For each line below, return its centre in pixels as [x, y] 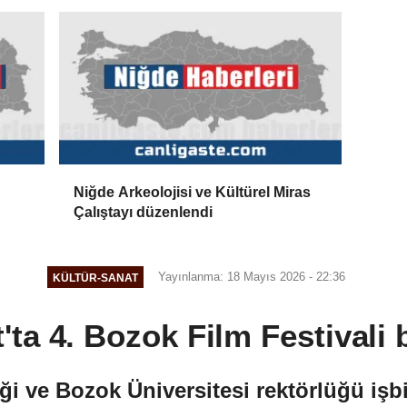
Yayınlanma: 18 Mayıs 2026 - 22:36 [251, 277]
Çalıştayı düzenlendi [144, 213]
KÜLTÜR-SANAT [95, 277]
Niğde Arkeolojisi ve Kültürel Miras [193, 193]
